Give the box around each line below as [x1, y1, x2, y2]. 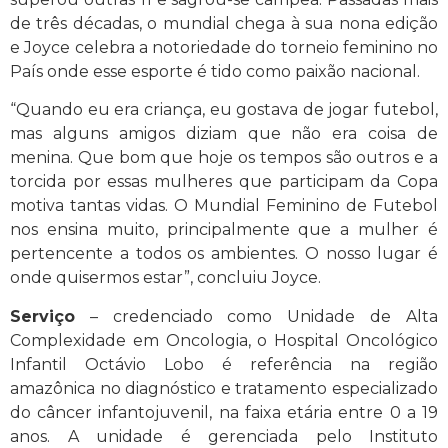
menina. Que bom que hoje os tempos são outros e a [10, 148, 438, 168]
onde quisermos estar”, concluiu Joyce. [10, 268, 321, 288]
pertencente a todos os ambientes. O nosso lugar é [10, 244, 438, 264]
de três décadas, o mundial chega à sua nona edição [10, 13, 438, 33]
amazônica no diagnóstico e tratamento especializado [10, 378, 438, 398]
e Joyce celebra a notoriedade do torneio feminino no [10, 37, 438, 57]
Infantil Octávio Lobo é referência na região [10, 354, 438, 374]
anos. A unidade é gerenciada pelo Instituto [10, 426, 438, 446]
